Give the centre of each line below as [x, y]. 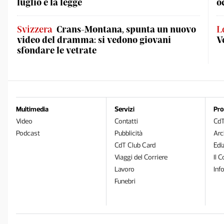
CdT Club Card [135, 145]
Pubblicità [129, 133]
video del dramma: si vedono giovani [94, 39]
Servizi [125, 109]
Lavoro [125, 169]
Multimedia [32, 109]
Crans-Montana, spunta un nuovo [126, 29]
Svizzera [35, 29]
